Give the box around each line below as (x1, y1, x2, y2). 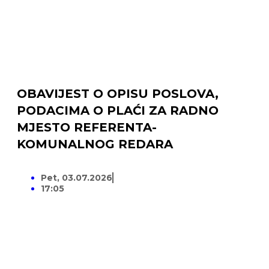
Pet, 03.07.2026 (40, 172, 112, 184)
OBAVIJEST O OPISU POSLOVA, (16, 86, 219, 101)
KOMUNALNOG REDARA (16, 137, 173, 152)
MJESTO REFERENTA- (16, 120, 157, 135)
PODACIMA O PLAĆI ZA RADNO (16, 103, 219, 118)
